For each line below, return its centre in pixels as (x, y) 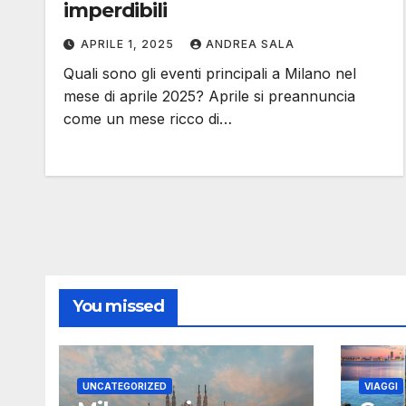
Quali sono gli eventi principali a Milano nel (210, 73)
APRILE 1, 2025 (129, 43)
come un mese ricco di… (148, 118)
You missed (118, 306)
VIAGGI (381, 386)
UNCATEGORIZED (125, 386)
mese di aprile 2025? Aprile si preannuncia (209, 96)
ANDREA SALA (250, 43)
